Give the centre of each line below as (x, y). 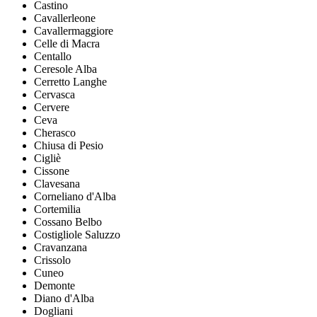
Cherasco (55, 133)
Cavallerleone (65, 18)
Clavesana (57, 184)
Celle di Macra (67, 44)
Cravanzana (60, 248)
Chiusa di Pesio (69, 146)
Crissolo (52, 260)
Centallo (53, 57)
